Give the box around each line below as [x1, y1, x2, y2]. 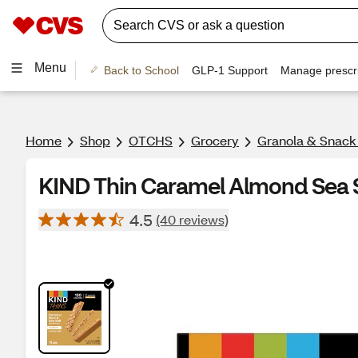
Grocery [191, 132, 239, 149]
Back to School [103, 63, 179, 77]
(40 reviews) [156, 211, 229, 228]
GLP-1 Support [191, 63, 268, 77]
